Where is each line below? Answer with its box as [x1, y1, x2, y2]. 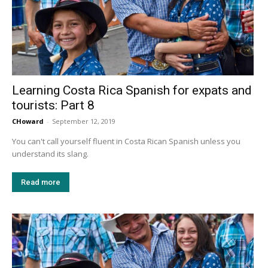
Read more [21, 178, 60, 187]
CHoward [12, 117, 44, 126]
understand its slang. [12, 148, 90, 160]
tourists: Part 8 [12, 98, 95, 113]
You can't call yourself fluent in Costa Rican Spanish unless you [12, 136, 240, 147]
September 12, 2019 [52, 117, 115, 126]
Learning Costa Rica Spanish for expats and [12, 83, 252, 98]
